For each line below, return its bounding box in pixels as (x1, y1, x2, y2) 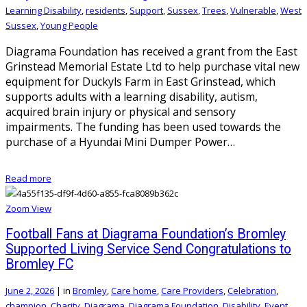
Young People (40, 19, 98, 32)
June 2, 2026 (5, 284, 54, 297)
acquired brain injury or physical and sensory (5, 103, 236, 119)
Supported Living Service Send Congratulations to (5, 241, 291, 258)
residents (86, 3, 125, 16)
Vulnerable (230, 3, 276, 16)
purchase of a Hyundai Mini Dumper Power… (5, 134, 235, 149)
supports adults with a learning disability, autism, (5, 88, 258, 104)
